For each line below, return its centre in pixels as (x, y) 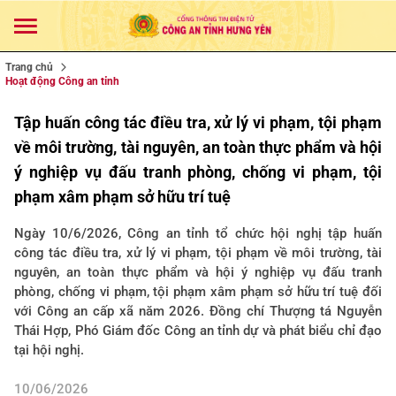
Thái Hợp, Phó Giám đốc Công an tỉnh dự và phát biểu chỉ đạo (198, 331)
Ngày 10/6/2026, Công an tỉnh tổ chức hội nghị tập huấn (198, 233)
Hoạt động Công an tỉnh (62, 81)
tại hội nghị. (49, 350)
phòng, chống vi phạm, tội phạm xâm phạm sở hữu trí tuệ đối (198, 292)
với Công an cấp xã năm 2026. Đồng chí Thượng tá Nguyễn (198, 311)
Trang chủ (29, 67)
